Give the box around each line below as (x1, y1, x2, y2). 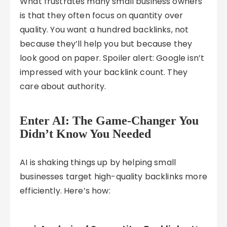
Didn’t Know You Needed (20, 127, 152, 140)
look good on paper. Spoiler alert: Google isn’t (20, 52, 205, 64)
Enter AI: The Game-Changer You (20, 114, 199, 127)
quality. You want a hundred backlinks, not (20, 24, 189, 35)
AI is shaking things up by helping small (20, 157, 176, 168)
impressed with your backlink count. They (20, 66, 188, 78)
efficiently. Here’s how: (20, 185, 110, 197)
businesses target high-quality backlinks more (20, 171, 207, 182)
